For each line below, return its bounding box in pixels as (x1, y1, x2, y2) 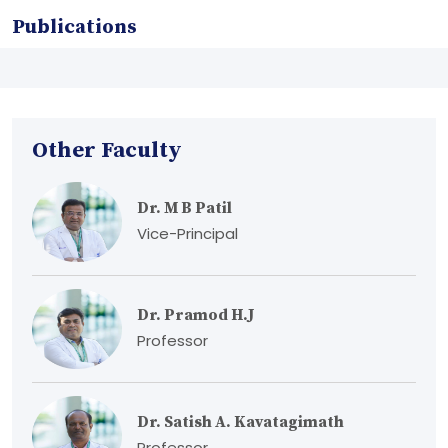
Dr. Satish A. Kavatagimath (137, 412, 344, 432)
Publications (12, 15, 137, 40)
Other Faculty (32, 137, 182, 164)
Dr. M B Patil (137, 198, 232, 218)
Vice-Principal (137, 223, 238, 244)
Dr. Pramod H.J (137, 305, 254, 325)
